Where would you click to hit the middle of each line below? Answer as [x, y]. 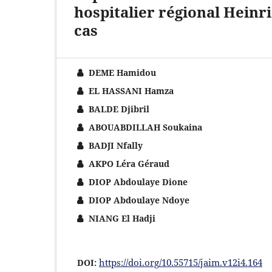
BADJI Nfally [114, 145]
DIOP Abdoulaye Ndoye [138, 200]
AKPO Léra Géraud [128, 163]
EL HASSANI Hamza [130, 90]
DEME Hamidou [121, 72]
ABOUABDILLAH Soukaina [144, 127]
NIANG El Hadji [121, 218]
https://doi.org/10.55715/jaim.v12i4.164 [181, 262]
